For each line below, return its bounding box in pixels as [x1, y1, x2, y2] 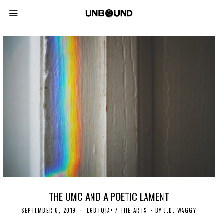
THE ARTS [120, 206, 147, 214]
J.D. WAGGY [164, 206, 197, 214]
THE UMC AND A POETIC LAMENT [48, 188, 169, 204]
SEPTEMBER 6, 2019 [21, 206, 76, 214]
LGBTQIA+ [87, 206, 114, 214]
